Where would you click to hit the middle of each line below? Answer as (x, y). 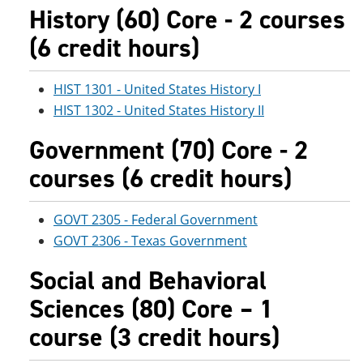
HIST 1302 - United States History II (159, 110)
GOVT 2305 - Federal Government (156, 220)
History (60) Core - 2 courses (187, 19)
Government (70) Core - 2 (169, 150)
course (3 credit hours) (154, 337)
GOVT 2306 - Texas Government (150, 241)
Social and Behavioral (148, 280)
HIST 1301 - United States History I (157, 89)
